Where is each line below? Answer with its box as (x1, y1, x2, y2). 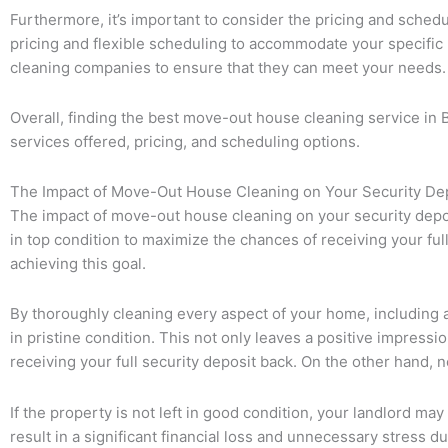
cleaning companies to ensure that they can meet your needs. (10, 57, 446, 77)
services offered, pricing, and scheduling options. (10, 131, 360, 151)
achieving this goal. (10, 254, 146, 273)
